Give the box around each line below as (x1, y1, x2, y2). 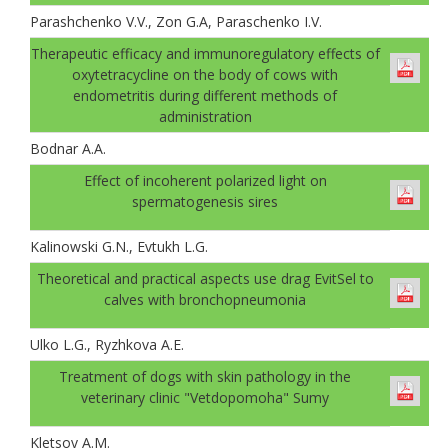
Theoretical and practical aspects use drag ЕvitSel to (36, 268, 374, 288)
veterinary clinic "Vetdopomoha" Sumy (81, 387, 329, 407)
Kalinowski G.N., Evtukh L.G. (30, 236, 208, 256)
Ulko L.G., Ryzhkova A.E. (30, 334, 184, 354)
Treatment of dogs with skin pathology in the (59, 366, 351, 386)
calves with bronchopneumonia (104, 289, 306, 309)
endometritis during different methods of (73, 85, 337, 105)
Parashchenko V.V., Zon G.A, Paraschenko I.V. (30, 11, 322, 31)
